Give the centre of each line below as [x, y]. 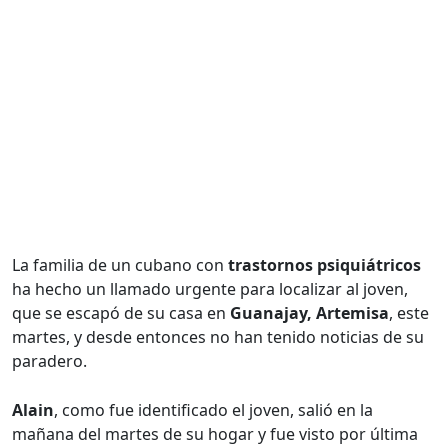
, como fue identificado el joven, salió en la [213, 410]
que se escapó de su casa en [121, 313]
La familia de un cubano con [120, 265]
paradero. [49, 361]
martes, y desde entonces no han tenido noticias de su [218, 337]
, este [409, 313]
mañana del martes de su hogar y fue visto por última [215, 434]
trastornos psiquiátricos [324, 265]
